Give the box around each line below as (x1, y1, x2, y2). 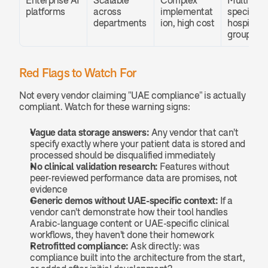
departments (93, 17, 147, 28)
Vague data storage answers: (30, 127, 150, 138)
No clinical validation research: (30, 161, 158, 172)
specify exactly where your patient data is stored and (30, 138, 245, 149)
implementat (160, 6, 213, 17)
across (93, 6, 121, 17)
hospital (227, 17, 260, 28)
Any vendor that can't (149, 127, 239, 138)
